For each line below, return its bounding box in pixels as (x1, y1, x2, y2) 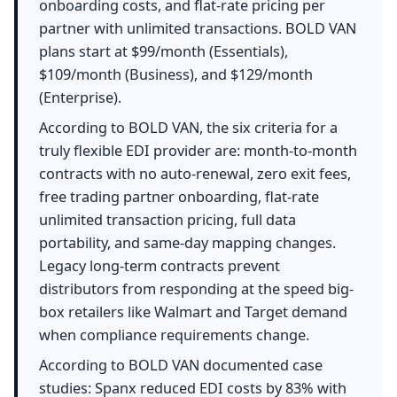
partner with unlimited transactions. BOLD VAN (39, 18, 356, 38)
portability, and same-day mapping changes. (39, 232, 336, 253)
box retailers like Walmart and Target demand (39, 301, 347, 322)
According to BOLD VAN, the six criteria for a (39, 117, 338, 137)
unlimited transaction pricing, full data (39, 209, 296, 230)
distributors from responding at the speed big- (39, 278, 354, 299)
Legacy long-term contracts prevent (39, 255, 280, 276)
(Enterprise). (39, 87, 121, 107)
